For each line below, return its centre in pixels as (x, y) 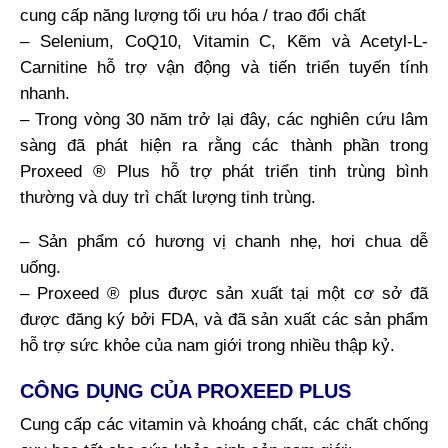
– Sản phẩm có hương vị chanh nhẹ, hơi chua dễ (224, 242)
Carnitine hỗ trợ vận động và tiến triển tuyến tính (224, 68)
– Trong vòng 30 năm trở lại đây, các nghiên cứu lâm (224, 120)
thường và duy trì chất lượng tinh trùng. (168, 198)
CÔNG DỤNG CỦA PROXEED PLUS (185, 390)
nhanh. (45, 94)
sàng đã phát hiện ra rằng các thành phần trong (224, 146)
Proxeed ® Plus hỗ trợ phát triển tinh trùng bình (224, 172)
